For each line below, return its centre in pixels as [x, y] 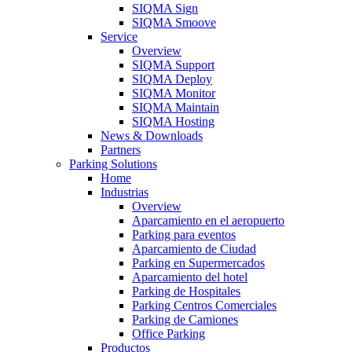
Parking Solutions [113, 163]
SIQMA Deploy [172, 79]
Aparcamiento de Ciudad [194, 248]
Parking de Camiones [185, 319]
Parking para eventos [184, 234]
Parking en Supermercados [198, 262]
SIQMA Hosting [173, 121]
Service [119, 36]
